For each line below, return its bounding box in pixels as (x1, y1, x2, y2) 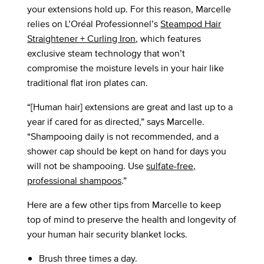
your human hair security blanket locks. (27, 227, 188, 241)
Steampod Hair (160, 16, 222, 31)
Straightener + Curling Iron (27, 31, 136, 45)
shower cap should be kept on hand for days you (27, 144, 227, 158)
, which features (136, 31, 202, 45)
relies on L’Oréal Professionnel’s (27, 16, 161, 31)
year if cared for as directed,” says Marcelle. (27, 114, 205, 128)
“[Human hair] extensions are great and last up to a (27, 100, 233, 114)
